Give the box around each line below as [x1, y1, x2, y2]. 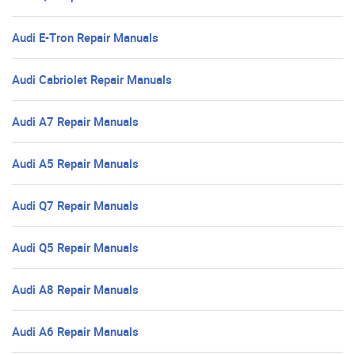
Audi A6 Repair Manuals [12, 323, 139, 340]
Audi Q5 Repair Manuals [12, 239, 139, 256]
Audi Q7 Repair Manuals [12, 197, 139, 214]
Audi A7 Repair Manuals [12, 113, 139, 130]
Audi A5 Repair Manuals [12, 155, 139, 172]
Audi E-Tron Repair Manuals [12, 29, 158, 46]
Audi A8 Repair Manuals [12, 281, 139, 298]
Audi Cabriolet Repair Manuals [12, 71, 172, 88]
